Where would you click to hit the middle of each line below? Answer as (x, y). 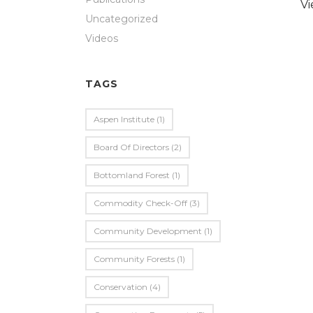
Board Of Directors (131, 147)
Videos (102, 38)
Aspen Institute (124, 119)
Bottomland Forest (132, 175)
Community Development (148, 231)
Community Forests (134, 259)
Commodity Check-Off (140, 203)
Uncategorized (122, 19)
